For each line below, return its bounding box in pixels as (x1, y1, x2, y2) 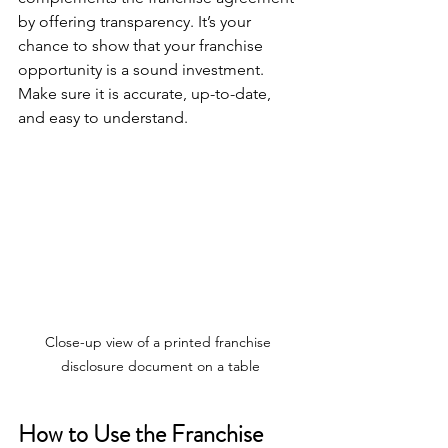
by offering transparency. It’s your (18, 11, 255, 31)
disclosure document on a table (60, 356, 260, 375)
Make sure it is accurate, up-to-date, (18, 83, 275, 103)
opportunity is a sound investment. (18, 59, 268, 79)
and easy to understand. (18, 107, 188, 127)
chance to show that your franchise (18, 35, 267, 55)
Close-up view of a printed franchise (45, 332, 275, 351)
